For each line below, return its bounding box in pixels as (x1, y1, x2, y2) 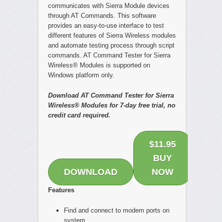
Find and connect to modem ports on (64, 207, 170, 215)
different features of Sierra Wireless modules (48, 32, 176, 39)
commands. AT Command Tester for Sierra (48, 52, 170, 59)
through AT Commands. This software (48, 12, 156, 19)
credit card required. (48, 111, 111, 119)
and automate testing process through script (48, 42, 174, 49)
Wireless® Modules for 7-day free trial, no (48, 102, 175, 110)
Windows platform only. (48, 71, 114, 79)
